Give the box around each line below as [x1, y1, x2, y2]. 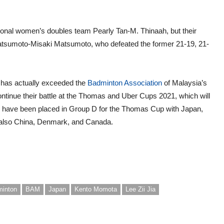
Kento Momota [74, 185, 117, 193]
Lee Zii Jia [125, 185, 155, 193]
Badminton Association [87, 78, 162, 87]
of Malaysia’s [162, 78, 207, 87]
